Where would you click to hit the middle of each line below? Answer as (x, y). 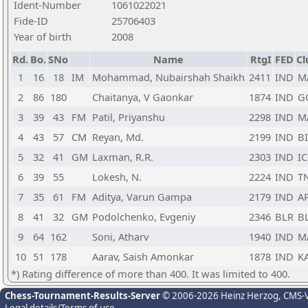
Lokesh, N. (117, 177)
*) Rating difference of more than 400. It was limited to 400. (151, 274)
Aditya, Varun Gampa (142, 197)
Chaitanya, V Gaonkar (143, 97)
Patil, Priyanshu (129, 117)
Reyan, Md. (118, 137)
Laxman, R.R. (123, 157)
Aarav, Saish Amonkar (143, 256)
